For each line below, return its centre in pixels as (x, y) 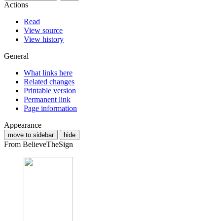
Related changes (49, 81)
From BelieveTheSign (38, 144)
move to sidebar (31, 135)
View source (43, 30)
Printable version (50, 90)
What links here (48, 73)
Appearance (23, 125)
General (16, 56)
